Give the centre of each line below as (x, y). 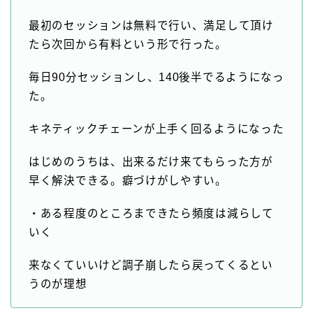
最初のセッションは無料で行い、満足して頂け (151, 26)
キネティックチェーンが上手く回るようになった (156, 129)
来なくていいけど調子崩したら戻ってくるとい (151, 265)
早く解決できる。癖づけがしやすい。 (128, 181)
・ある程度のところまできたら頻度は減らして (151, 214)
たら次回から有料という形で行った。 (128, 45)
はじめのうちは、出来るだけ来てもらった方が (151, 162)
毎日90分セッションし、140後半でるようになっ (156, 78)
